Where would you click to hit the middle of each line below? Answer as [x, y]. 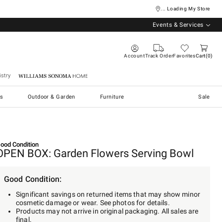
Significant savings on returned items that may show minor [108, 194]
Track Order [159, 55]
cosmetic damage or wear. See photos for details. [93, 203]
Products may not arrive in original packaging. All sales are [107, 211]
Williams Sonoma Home [53, 76]
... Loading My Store [185, 9]
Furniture [112, 97]
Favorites [184, 55]
